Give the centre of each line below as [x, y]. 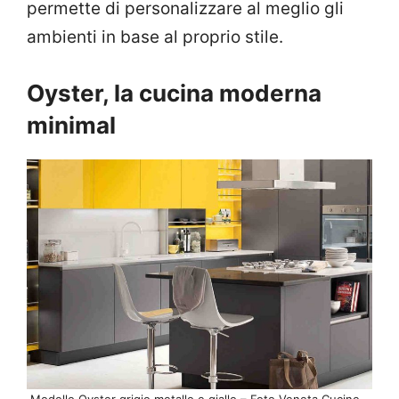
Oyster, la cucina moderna [174, 93]
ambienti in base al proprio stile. [155, 37]
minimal [71, 125]
